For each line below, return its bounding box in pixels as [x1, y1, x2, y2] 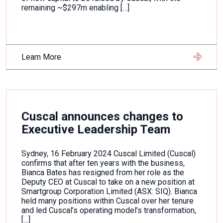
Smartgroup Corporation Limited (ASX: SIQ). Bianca [21, 187, 197, 196]
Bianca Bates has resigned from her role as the [21, 168, 184, 177]
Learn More [21, 52, 61, 62]
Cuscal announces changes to [21, 110, 183, 123]
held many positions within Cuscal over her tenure [21, 196, 194, 206]
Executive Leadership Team [21, 122, 170, 136]
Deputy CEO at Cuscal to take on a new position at [21, 177, 195, 187]
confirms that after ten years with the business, [21, 158, 185, 168]
